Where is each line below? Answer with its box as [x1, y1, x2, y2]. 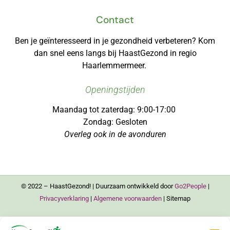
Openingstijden [85, 84, 145, 95]
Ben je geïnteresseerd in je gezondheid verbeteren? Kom [15, 35, 215, 46]
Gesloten [115, 117, 147, 127]
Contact [96, 13, 134, 27]
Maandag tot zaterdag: [52, 104, 137, 114]
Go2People [174, 182, 206, 190]
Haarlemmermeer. [82, 60, 148, 70]
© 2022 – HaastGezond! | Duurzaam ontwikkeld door [21, 182, 175, 190]
